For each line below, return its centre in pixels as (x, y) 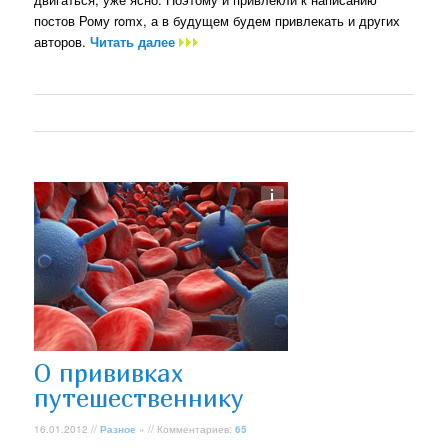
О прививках (109, 373)
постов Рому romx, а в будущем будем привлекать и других (217, 20)
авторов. (62, 41)
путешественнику (139, 398)
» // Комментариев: (186, 428)
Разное (118, 428)
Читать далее (135, 41)
